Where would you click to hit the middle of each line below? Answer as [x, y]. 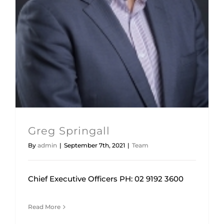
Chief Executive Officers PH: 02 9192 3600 [106, 179]
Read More [44, 207]
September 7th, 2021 [94, 145]
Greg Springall [69, 131]
